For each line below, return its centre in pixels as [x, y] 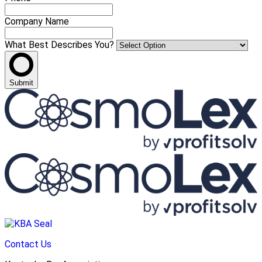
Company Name [37, 21]
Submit [21, 82]
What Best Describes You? [61, 44]
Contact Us [28, 244]
